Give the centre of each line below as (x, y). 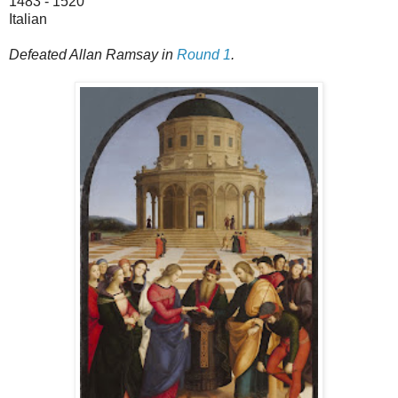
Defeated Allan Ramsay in (93, 54)
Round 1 (204, 54)
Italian (28, 19)
